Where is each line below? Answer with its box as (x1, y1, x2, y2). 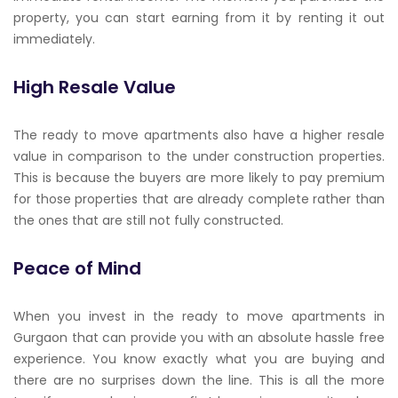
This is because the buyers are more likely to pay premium (13, 169, 385, 187)
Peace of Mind (13, 256, 141, 281)
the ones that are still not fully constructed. (13, 211, 283, 229)
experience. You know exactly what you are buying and (13, 350, 385, 368)
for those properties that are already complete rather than (13, 190, 385, 208)
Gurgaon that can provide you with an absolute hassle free (13, 329, 385, 346)
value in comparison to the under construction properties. (13, 147, 385, 165)
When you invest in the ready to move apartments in (13, 307, 385, 325)
